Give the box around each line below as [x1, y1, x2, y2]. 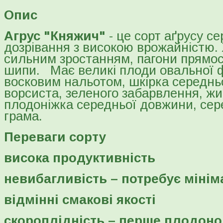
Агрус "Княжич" [4, 28, 109, 43]
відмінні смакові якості [4, 192, 156, 207]
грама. [4, 108, 42, 123]
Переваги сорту [4, 129, 106, 144]
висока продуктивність [4, 150, 155, 165]
